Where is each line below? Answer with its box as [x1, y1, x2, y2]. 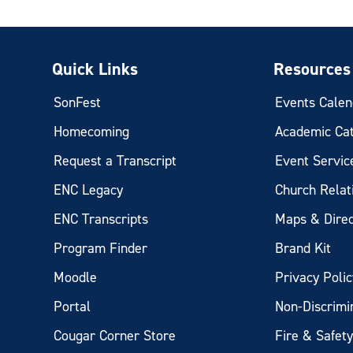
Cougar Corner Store [54, 326, 176, 345]
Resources [273, 58, 351, 80]
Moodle [54, 268, 98, 287]
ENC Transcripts [54, 210, 149, 229]
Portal [54, 297, 91, 316]
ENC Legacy [54, 180, 124, 199]
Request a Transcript [54, 151, 177, 170]
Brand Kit [275, 239, 332, 258]
